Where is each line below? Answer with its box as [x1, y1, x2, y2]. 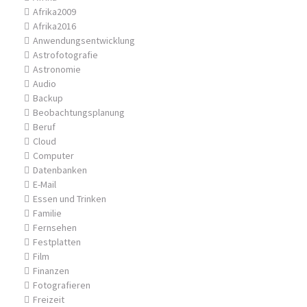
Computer [33, 149, 74, 162]
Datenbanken [33, 164, 87, 176]
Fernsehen [33, 221, 77, 234]
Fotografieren [33, 279, 90, 291]
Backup [33, 92, 63, 104]
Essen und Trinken [33, 193, 106, 205]
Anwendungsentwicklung [33, 34, 135, 47]
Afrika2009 [33, 5, 76, 18]
